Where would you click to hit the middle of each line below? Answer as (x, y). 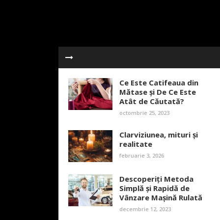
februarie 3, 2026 (142, 155)
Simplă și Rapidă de (154, 188)
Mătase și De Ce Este (158, 92)
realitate (136, 144)
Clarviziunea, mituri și (159, 135)
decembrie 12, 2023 (145, 209)
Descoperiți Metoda (156, 179)
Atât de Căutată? (152, 101)
